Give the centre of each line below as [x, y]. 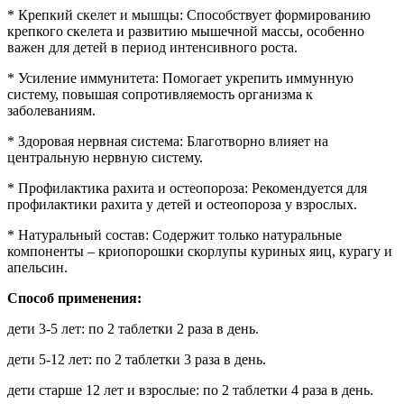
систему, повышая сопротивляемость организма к [160, 94]
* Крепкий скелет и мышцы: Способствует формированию [189, 14]
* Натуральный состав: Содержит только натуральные [174, 234]
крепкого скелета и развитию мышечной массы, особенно [186, 31]
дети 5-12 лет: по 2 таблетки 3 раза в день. [137, 359]
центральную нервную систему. [105, 157]
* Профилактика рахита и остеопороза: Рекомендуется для [187, 188]
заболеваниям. [51, 110]
